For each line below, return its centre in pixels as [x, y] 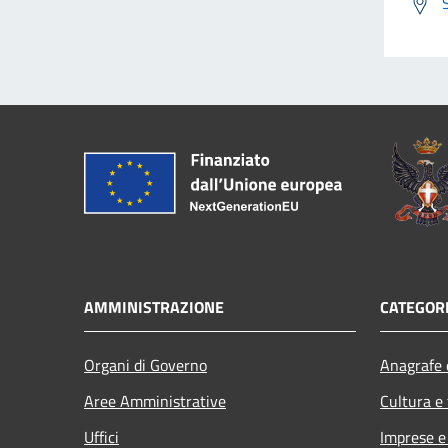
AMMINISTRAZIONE [154, 306]
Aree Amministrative [155, 400]
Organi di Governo [145, 364]
